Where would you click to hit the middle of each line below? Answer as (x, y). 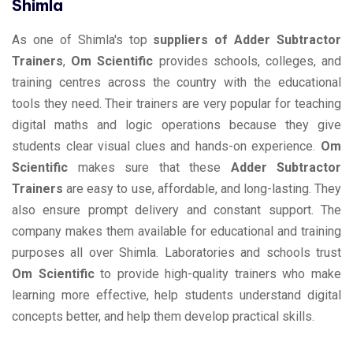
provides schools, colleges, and (247, 61)
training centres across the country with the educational (176, 82)
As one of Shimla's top (83, 39)
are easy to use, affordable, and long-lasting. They (202, 188)
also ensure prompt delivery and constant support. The (176, 210)
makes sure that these (149, 167)
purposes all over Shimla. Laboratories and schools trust (176, 252)
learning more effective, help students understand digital (176, 295)
